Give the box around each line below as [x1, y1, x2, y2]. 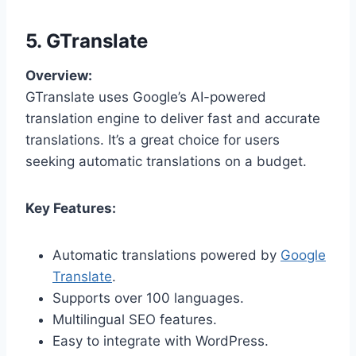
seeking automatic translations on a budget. [25, 153, 307, 169]
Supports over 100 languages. [52, 289, 244, 306]
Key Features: [25, 199, 116, 216]
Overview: [25, 67, 92, 83]
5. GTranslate [25, 29, 148, 52]
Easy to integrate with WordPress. [52, 332, 269, 349]
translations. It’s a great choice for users [25, 131, 280, 148]
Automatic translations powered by [52, 246, 281, 263]
